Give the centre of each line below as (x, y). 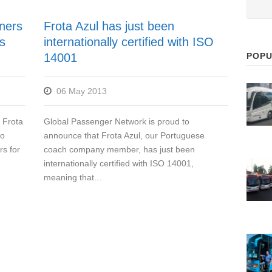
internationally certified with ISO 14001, (119, 164)
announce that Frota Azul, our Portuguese (124, 136)
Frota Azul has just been (109, 26)
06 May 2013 (82, 91)
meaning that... (73, 178)
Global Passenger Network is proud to (117, 122)
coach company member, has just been (120, 150)
